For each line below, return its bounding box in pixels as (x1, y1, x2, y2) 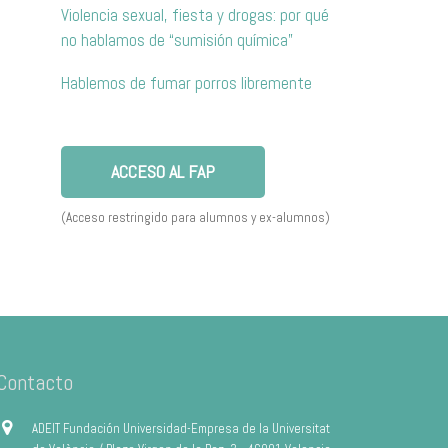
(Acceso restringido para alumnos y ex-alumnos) (61, 209, 330, 227)
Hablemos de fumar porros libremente (61, 72, 312, 95)
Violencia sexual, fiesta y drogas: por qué (61, 4, 329, 27)
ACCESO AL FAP (111, 160, 215, 184)
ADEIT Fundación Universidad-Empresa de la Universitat (32, 420, 331, 438)
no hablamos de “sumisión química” (61, 29, 293, 52)
